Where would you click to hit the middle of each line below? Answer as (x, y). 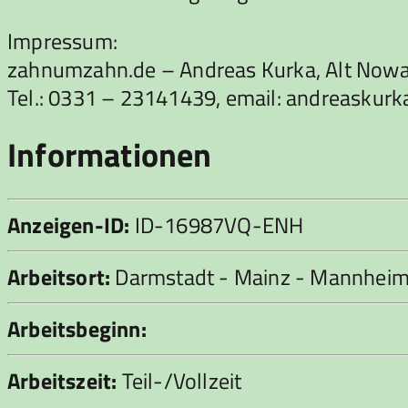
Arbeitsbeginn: (77, 329)
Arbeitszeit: (62, 381)
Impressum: (62, 41)
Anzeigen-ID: (69, 225)
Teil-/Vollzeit (179, 381)
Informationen (110, 154)
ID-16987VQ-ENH (217, 225)
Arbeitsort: (59, 277)
